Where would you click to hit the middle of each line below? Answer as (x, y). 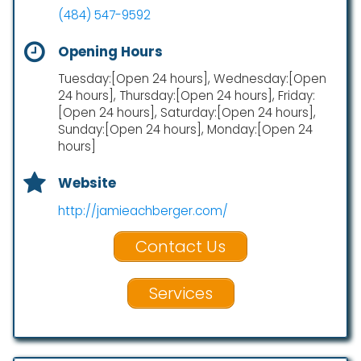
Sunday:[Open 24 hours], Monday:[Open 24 (185, 130)
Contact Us (180, 246)
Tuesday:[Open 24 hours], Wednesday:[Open (192, 79)
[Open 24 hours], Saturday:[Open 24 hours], (187, 113)
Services (180, 293)
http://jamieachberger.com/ (143, 210)
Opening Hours (110, 52)
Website (87, 183)
